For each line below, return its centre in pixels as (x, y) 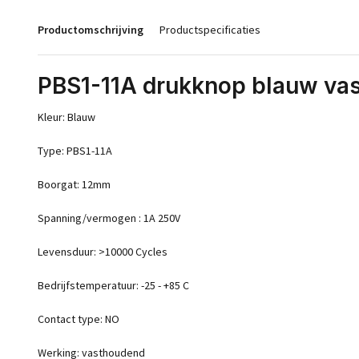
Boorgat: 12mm (74, 184)
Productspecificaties (210, 30)
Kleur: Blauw (67, 117)
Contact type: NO (79, 319)
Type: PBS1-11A (75, 151)
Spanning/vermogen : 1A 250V (109, 218)
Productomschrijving (91, 30)
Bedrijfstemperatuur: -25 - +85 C (113, 285)
